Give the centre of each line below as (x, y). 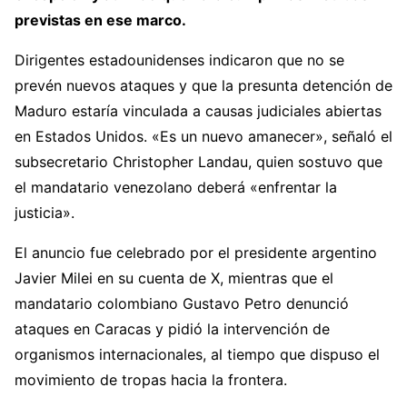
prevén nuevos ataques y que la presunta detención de (203, 85)
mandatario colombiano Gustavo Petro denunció (182, 303)
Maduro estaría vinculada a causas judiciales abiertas (198, 111)
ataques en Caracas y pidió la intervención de (172, 329)
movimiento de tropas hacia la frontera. (151, 380)
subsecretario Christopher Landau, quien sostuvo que (199, 162)
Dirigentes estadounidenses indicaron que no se (179, 60)
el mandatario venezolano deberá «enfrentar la (176, 187)
